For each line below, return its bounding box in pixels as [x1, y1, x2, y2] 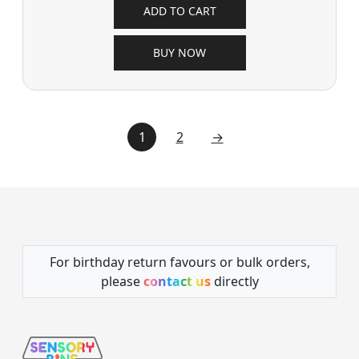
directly [210, 272, 259, 291]
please [100, 272, 143, 291]
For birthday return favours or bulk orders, [49, 253, 310, 272]
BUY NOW [153, 45, 206, 61]
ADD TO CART [143, 3, 216, 19]
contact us [143, 272, 211, 291]
